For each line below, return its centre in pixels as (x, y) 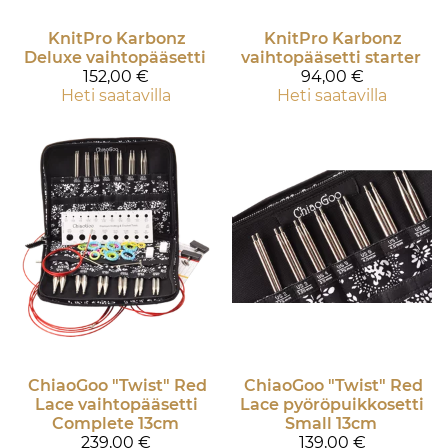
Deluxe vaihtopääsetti (115, 58)
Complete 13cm (115, 423)
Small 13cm (331, 423)
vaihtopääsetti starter (331, 58)
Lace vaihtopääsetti (116, 404)
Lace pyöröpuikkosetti (332, 404)
